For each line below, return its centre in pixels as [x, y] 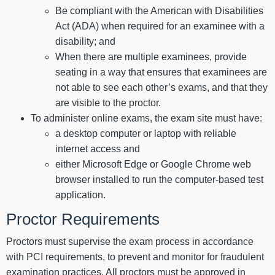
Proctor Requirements [83, 219]
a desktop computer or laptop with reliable [146, 134]
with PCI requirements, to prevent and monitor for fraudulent [135, 257]
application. [80, 195]
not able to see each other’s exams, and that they [161, 88]
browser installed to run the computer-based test [159, 180]
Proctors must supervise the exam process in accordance [130, 242]
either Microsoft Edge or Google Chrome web [153, 165]
